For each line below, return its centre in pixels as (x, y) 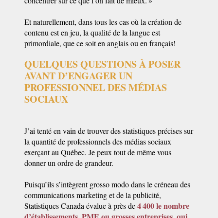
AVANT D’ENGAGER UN (78, 76)
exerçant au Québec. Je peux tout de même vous (98, 152)
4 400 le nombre (163, 206)
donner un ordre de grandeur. (69, 163)
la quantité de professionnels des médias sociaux (98, 141)
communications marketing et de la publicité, (93, 195)
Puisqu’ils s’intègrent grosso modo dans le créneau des (107, 184)
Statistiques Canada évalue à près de (81, 206)
